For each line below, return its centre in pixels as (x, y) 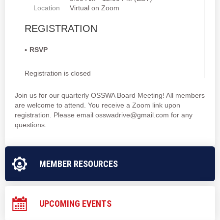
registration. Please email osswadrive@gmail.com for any (104, 115)
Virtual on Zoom (95, 8)
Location (47, 8)
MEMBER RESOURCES (79, 164)
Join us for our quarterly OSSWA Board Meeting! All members (110, 95)
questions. (32, 125)
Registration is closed (58, 73)
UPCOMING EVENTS (75, 204)
